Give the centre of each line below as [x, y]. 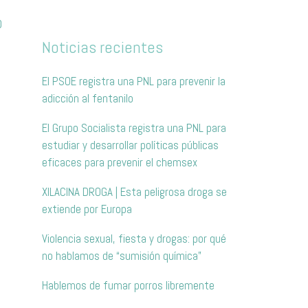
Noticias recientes [102, 48]
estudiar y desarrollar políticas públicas [130, 145]
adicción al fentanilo [88, 99]
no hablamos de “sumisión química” [122, 256]
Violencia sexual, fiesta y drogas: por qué [134, 239]
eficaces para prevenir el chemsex [120, 163]
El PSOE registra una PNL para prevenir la [134, 81]
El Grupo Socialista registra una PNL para [134, 128]
